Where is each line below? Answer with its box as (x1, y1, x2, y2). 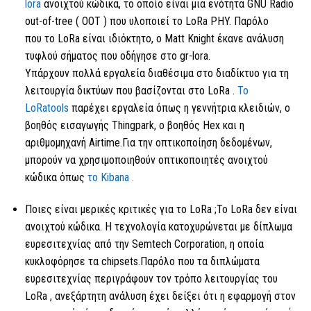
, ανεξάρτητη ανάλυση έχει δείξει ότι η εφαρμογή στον (47, 289, 296, 303)
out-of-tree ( (24, 15, 82, 28)
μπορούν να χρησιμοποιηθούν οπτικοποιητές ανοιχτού (24, 153, 268, 167)
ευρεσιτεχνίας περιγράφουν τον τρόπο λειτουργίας (24, 271, 262, 285)
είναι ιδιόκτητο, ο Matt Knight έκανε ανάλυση (79, 32, 284, 46)
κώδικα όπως (24, 171, 87, 185)
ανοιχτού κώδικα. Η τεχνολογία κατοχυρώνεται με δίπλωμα (24, 219, 292, 233)
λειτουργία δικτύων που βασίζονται (24, 84, 188, 98)
